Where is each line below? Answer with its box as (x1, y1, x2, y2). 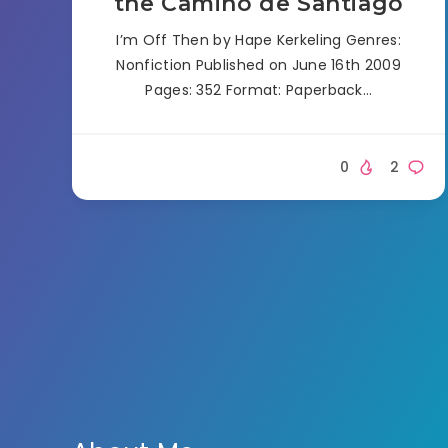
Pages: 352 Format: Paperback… (145, 79, 373, 100)
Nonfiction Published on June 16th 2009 (116, 54, 401, 75)
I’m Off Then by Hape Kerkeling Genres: (116, 29, 401, 50)
